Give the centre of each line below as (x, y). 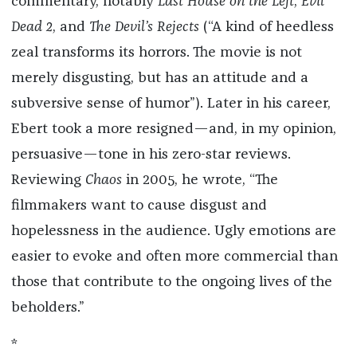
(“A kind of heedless (266, 27)
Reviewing (48, 180)
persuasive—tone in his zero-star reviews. (151, 155)
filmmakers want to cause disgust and (139, 206)
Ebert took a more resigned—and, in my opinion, (173, 129)
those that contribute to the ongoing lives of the (171, 282)
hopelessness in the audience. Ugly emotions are (173, 231)
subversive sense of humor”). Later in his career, (171, 104)
